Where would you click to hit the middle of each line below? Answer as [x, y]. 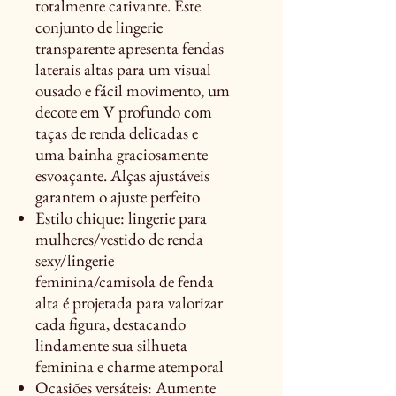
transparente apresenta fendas [129, 48]
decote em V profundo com [124, 112]
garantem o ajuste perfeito [118, 197]
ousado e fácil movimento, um [133, 91]
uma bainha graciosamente [122, 154]
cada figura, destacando [110, 324]
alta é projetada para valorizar [129, 303]
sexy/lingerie [75, 260]
